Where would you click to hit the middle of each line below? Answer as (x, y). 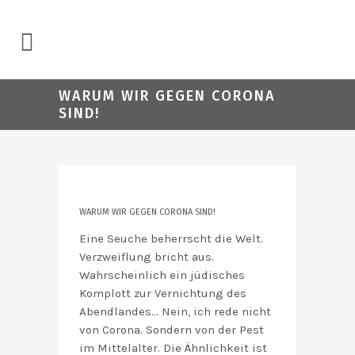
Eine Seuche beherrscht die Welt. (171, 239)
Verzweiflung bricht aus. (147, 257)
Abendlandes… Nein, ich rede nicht (175, 311)
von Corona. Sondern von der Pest (172, 330)
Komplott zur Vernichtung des (163, 293)
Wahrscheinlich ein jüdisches (162, 275)
